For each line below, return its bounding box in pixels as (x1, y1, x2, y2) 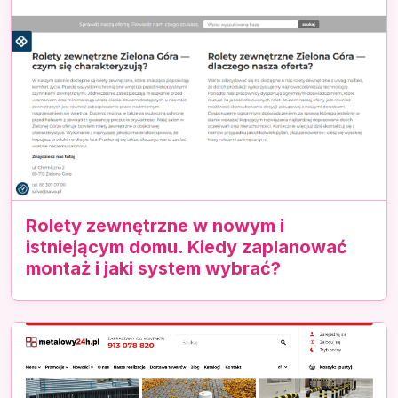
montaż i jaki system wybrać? (26, 257, 281, 279)
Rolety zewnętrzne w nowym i (26, 214, 284, 236)
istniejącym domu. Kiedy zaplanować (26, 235, 347, 258)
